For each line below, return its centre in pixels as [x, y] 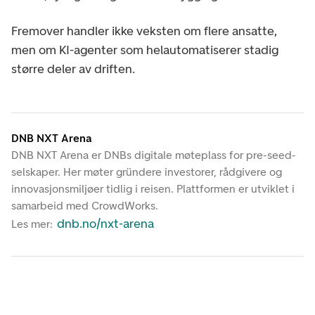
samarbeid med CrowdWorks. [85, 206]
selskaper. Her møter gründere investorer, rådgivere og [147, 172]
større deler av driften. [73, 69]
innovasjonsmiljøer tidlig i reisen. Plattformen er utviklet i [153, 189]
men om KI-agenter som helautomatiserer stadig [145, 50]
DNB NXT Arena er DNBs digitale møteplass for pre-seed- [154, 155]
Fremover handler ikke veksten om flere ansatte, [144, 31]
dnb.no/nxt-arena [106, 224]
